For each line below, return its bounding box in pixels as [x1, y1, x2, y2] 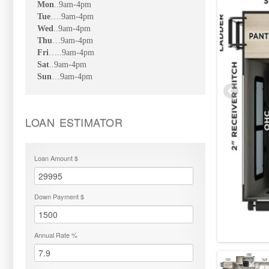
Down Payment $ [34, 192, 84, 201]
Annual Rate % [34, 230, 77, 240]
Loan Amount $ [34, 153, 78, 163]
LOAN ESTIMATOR [25, 114, 123, 130]
